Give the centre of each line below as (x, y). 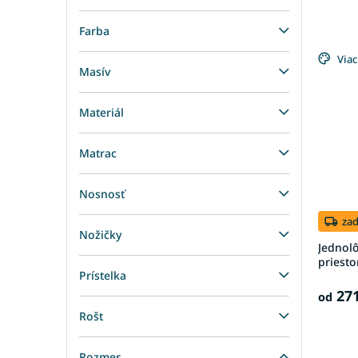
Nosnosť (102, 194)
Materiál (101, 113)
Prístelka (103, 276)
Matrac (98, 153)
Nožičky (100, 235)
